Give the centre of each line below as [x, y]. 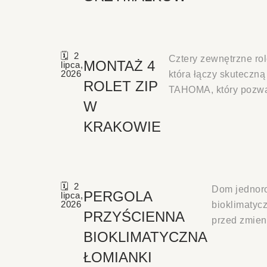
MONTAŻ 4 [119, 66]
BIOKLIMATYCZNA [145, 237]
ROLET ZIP [120, 86]
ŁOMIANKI [117, 257]
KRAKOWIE [122, 126]
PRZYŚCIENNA [133, 216]
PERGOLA [117, 196]
